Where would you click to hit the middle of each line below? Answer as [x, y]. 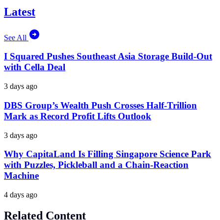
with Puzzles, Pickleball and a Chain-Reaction [96, 165]
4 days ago [21, 194]
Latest [20, 12]
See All [16, 37]
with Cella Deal [35, 67]
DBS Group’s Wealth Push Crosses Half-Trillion [100, 105]
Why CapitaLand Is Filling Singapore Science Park [108, 154]
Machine [21, 176]
